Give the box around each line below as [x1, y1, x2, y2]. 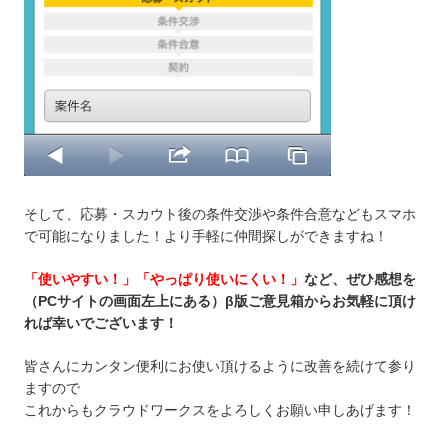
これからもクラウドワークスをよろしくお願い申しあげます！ [24, 401, 416, 418]
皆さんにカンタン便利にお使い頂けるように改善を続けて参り [24, 357, 416, 374]
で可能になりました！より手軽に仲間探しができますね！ [24, 227, 388, 244]
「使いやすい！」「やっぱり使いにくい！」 [24, 270, 304, 287]
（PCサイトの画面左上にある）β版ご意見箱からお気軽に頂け [24, 292, 416, 309]
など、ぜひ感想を [304, 270, 416, 287]
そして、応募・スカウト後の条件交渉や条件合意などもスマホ [24, 205, 416, 222]
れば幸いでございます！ [24, 314, 178, 331]
